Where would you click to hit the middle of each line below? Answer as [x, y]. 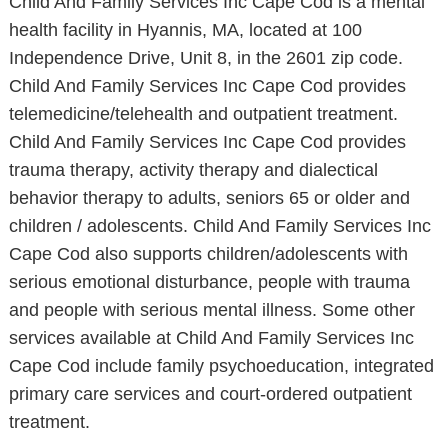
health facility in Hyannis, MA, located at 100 [185, 30]
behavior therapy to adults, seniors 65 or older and [209, 198]
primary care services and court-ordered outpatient [210, 394]
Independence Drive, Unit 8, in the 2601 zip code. [205, 58]
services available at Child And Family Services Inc [211, 338]
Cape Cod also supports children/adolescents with [208, 254]
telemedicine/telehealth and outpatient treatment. [203, 114]
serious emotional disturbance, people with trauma [209, 282]
